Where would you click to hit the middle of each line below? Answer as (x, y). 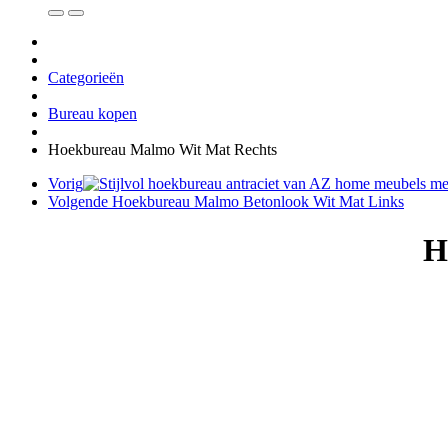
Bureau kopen (92, 114)
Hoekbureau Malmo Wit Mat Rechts (162, 150)
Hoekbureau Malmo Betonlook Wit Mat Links (258, 202)
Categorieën (86, 78)
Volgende (80, 202)
